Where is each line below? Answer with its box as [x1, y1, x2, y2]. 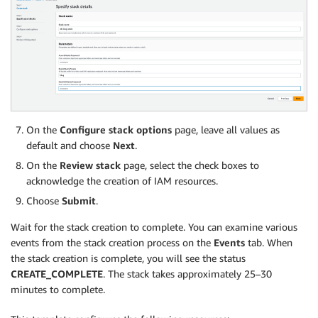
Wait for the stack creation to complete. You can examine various [11, 221, 297, 234]
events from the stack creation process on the [11, 236, 214, 249]
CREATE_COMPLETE [11, 268, 103, 280]
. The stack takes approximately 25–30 [103, 268, 272, 280]
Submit [62, 194, 96, 207]
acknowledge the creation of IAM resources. [26, 175, 218, 187]
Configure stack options [60, 124, 172, 136]
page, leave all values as [172, 124, 280, 136]
